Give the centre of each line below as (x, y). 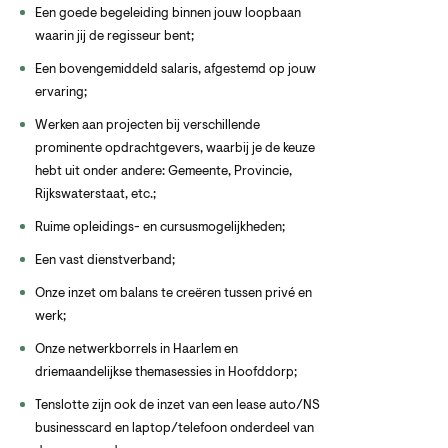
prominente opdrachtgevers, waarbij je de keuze (175, 148)
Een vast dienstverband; (105, 260)
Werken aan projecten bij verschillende (147, 125)
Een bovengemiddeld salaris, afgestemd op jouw (175, 69)
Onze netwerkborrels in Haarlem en (136, 349)
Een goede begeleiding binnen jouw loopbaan (168, 13)
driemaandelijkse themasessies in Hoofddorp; (166, 372)
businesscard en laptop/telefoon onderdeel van (174, 428)
